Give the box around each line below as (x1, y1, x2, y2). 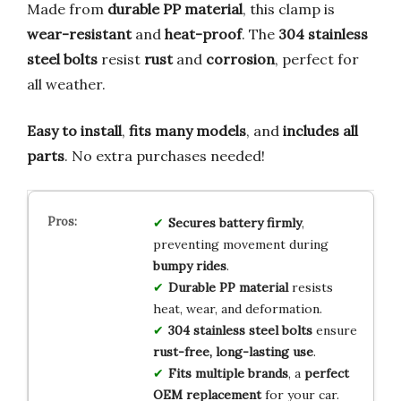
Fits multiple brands (167, 365, 288, 382)
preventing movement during (152, 236, 328, 253)
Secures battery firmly (167, 215, 302, 232)
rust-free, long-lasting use (152, 344, 313, 361)
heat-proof (165, 25, 242, 44)
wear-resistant (27, 25, 132, 44)
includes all (283, 122, 358, 141)
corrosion (206, 50, 275, 69)
